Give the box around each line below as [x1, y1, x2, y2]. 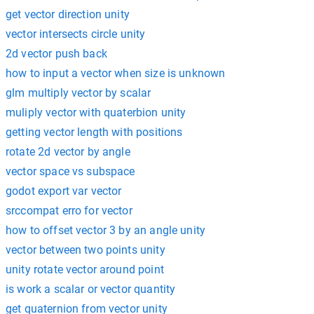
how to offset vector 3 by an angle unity [6, 223, 205, 237]
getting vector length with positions [6, 125, 183, 139]
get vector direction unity [6, 7, 130, 21]
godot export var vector [6, 184, 122, 198]
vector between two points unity [6, 243, 165, 257]
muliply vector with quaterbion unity [6, 105, 186, 119]
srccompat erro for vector [6, 203, 132, 217]
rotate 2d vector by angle [6, 144, 130, 158]
